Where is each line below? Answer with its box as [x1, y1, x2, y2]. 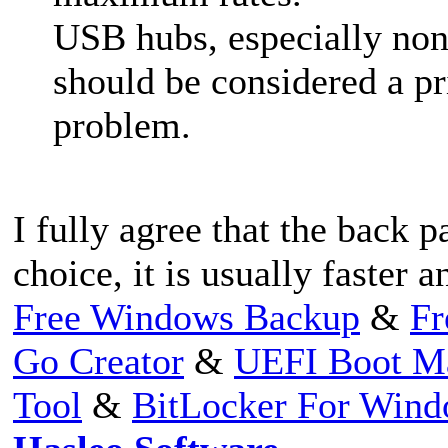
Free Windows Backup [13, 295, 360, 338]
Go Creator [13, 339, 184, 382]
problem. [53, 103, 191, 146]
